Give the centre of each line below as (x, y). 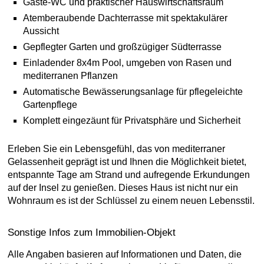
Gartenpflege (50, 105)
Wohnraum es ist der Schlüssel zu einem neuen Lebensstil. (131, 201)
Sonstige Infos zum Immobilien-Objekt (92, 232)
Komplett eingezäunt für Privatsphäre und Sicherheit (132, 121)
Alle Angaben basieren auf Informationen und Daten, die (125, 254)
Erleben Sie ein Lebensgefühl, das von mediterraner (116, 149)
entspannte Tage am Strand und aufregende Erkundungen (129, 175)
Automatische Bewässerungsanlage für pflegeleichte (133, 92)
